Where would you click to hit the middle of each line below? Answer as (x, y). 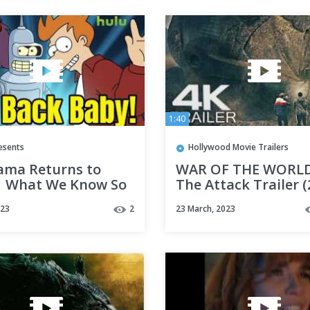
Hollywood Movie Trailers (238, 147)
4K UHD (201, 199)
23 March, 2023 (206, 209)
